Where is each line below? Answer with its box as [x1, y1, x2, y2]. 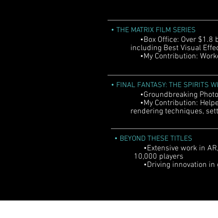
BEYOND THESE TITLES [120, 134, 192, 143]
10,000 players [134, 152, 183, 162]
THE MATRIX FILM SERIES [116, 26, 196, 35]
